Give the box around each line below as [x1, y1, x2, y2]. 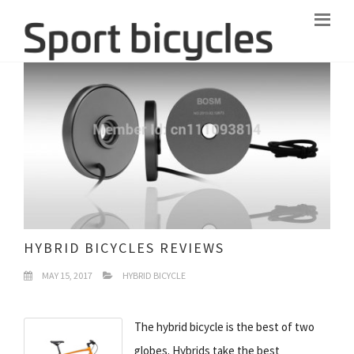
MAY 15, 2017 [40, 269, 92, 281]
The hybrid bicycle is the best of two [134, 318, 314, 334]
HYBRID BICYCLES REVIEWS [24, 238, 224, 257]
